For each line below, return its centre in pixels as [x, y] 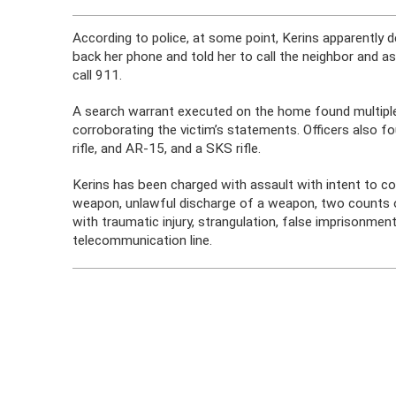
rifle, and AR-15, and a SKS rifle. [167, 148]
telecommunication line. [143, 240]
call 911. [98, 75]
